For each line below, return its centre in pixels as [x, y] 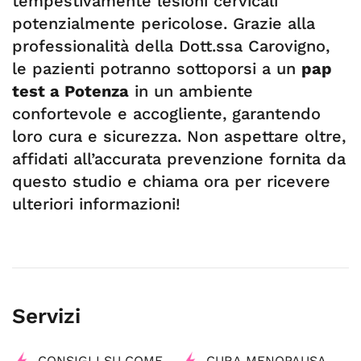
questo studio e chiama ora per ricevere [171, 181]
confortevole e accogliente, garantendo [166, 114]
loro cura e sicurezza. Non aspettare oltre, [179, 136]
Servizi [46, 316]
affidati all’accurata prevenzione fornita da [179, 159]
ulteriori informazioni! [96, 204]
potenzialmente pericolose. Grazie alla [164, 23]
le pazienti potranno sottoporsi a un [157, 68]
